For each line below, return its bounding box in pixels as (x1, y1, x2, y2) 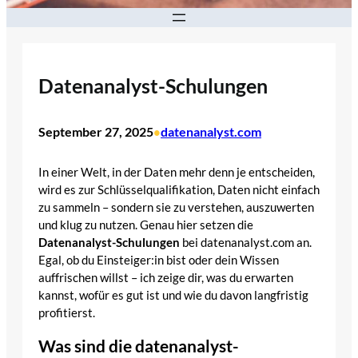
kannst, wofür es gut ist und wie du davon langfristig (38, 288, 308, 303)
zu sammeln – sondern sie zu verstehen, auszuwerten (38, 201, 314, 215)
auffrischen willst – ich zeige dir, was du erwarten (38, 271, 293, 285)
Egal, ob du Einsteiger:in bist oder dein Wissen (38, 253, 279, 268)
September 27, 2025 (38, 123, 153, 139)
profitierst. (38, 306, 95, 320)
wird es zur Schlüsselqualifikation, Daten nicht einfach (38, 183, 320, 197)
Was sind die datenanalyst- (38, 336, 239, 356)
